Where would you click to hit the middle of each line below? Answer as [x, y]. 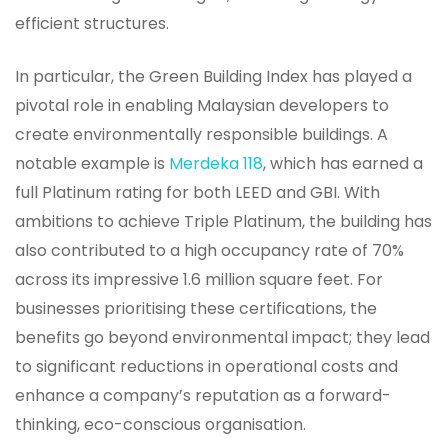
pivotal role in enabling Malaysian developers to [202, 105]
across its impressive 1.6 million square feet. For [199, 279]
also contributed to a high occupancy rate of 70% [209, 250]
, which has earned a [343, 163]
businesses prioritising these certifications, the [196, 308]
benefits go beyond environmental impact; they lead [222, 337]
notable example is [92, 163]
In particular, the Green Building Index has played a [213, 76]
